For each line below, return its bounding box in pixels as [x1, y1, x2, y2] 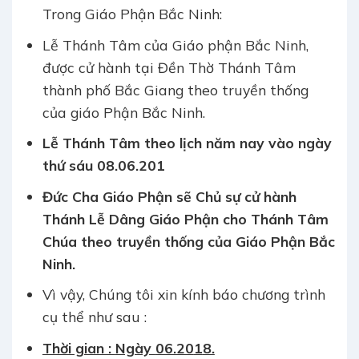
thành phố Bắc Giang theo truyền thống [42, 80, 309, 99]
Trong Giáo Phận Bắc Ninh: [42, 5, 222, 23]
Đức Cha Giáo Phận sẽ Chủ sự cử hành [42, 187, 296, 205]
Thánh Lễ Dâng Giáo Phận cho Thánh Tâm [42, 209, 329, 228]
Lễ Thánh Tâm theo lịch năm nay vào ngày [42, 134, 332, 152]
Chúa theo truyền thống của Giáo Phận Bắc [42, 232, 335, 250]
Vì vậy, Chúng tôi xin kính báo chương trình [42, 285, 325, 304]
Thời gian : [42, 338, 115, 357]
